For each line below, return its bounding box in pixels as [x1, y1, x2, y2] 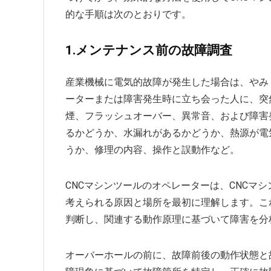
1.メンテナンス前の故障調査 [65, 42, 232, 57]
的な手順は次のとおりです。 [65, 8, 191, 20]
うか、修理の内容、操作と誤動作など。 [65, 143, 240, 155]
